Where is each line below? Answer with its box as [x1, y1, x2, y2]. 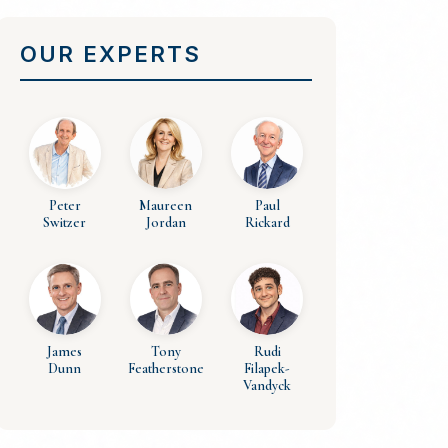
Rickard [244, 213, 290, 231]
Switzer [43, 213, 87, 231]
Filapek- [244, 359, 291, 377]
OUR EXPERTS [20, 40, 201, 67]
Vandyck [243, 376, 292, 394]
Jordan [145, 213, 186, 231]
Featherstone [127, 359, 204, 377]
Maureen [139, 196, 193, 214]
